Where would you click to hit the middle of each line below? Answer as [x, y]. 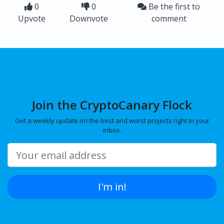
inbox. [112, 130]
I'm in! [112, 187]
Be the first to [173, 7]
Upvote [31, 19]
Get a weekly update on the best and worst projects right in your [112, 121]
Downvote [88, 19]
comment [169, 19]
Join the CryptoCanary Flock [112, 105]
